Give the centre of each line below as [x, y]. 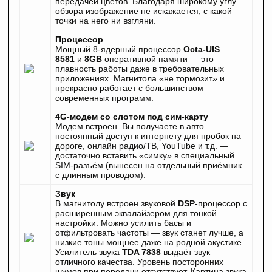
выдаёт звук [185, 252]
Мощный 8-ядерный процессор [118, 49]
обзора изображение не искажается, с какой [144, 11]
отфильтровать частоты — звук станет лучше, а [149, 233]
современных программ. [104, 98]
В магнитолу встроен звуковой [117, 204]
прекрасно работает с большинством [129, 88]
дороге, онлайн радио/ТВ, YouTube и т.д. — [142, 146]
